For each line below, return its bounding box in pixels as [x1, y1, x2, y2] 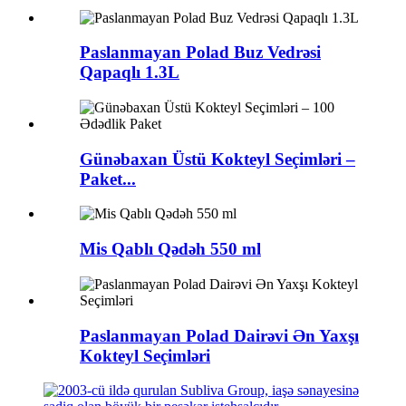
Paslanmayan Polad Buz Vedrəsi [80, 43, 321, 63]
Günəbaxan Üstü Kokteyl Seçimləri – [80, 149, 355, 169]
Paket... [80, 169, 136, 188]
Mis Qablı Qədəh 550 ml [80, 239, 261, 259]
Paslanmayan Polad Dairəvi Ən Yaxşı [80, 325, 359, 345]
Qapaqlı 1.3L [80, 63, 179, 82]
